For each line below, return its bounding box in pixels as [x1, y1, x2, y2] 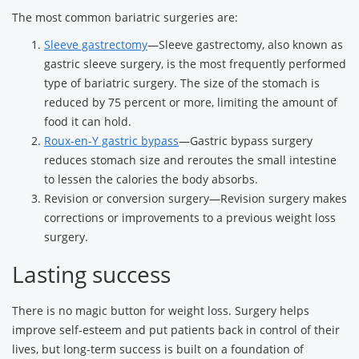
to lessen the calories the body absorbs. [44, 171, 258, 187]
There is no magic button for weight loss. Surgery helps [12, 303, 309, 318]
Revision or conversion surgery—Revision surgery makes [44, 191, 347, 206]
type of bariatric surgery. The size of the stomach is [44, 75, 320, 91]
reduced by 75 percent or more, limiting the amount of [44, 95, 337, 110]
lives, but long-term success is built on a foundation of [12, 341, 304, 357]
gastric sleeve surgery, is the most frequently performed [44, 56, 346, 71]
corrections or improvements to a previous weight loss [44, 210, 336, 225]
